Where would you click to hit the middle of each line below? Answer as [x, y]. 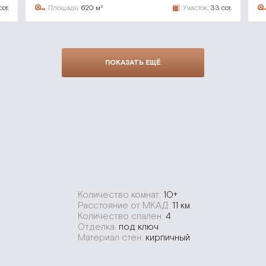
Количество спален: [122, 216]
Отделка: [99, 227]
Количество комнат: [121, 195]
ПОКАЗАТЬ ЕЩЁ [133, 63]
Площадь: [63, 7]
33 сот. [221, 7]
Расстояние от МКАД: [125, 205]
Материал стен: [112, 237]
